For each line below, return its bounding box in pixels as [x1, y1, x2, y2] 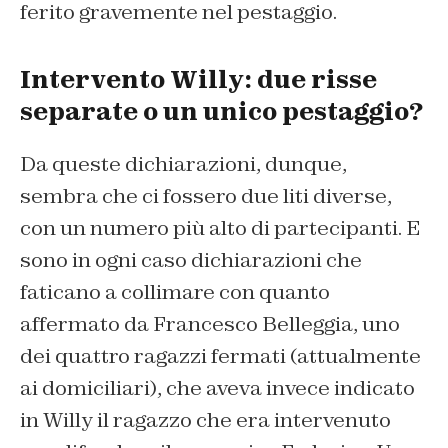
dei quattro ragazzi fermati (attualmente [20, 343, 421, 370]
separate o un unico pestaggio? [20, 96, 423, 128]
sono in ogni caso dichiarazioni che [20, 247, 362, 274]
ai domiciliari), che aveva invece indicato [20, 375, 415, 402]
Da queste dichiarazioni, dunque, [20, 151, 347, 178]
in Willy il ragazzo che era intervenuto [20, 407, 391, 434]
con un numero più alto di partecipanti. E [20, 215, 421, 242]
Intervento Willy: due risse [20, 64, 377, 96]
